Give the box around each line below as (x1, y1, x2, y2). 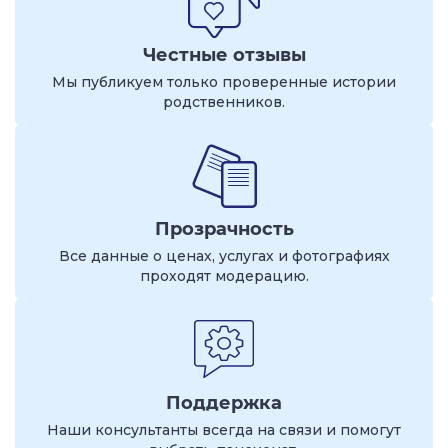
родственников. (163, 93, 285, 111)
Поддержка (166, 392, 282, 414)
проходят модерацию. (139, 267, 309, 285)
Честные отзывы (142, 44, 306, 66)
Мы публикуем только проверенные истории (52, 73, 396, 91)
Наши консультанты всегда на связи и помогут (47, 421, 401, 439)
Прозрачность (154, 218, 294, 240)
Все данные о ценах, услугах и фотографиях (58, 247, 390, 265)
